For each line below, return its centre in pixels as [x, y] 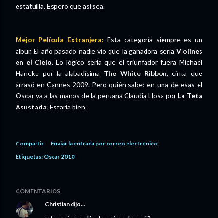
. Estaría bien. [67, 107]
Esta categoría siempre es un [153, 40]
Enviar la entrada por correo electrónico [104, 143]
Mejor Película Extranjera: [60, 40]
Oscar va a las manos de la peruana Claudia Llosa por [97, 96]
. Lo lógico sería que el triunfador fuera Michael [127, 62]
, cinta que [184, 73]
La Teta [190, 96]
